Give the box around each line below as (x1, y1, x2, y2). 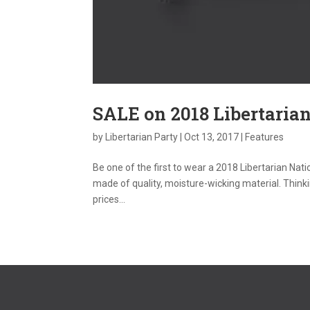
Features (245, 131, 284, 143)
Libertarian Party (105, 131, 179, 143)
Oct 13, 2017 (184, 131, 239, 143)
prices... (93, 193, 126, 205)
